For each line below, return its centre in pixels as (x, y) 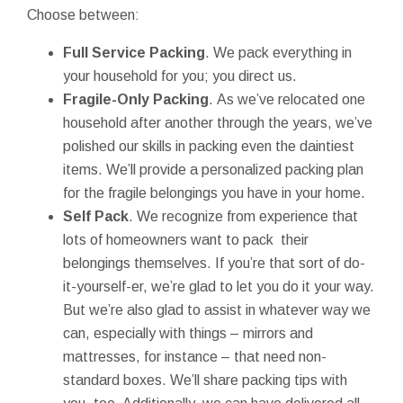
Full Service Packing (134, 52)
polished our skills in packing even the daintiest (209, 146)
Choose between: (83, 14)
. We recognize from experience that (243, 216)
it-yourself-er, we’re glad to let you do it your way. (219, 286)
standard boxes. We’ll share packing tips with (205, 380)
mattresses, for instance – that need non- (195, 356)
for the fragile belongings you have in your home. (214, 193)
